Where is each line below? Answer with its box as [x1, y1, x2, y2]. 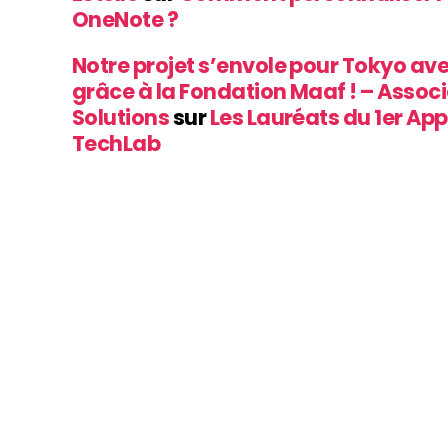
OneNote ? [72, 4, 179, 34]
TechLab [72, 128, 161, 158]
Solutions [72, 102, 170, 132]
